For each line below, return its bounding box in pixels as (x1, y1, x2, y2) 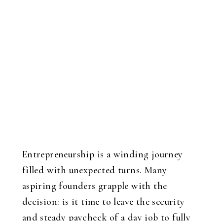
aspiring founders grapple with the (22, 180, 167, 192)
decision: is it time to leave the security (22, 196, 185, 208)
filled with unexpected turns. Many (22, 164, 167, 176)
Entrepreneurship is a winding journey (22, 148, 183, 160)
